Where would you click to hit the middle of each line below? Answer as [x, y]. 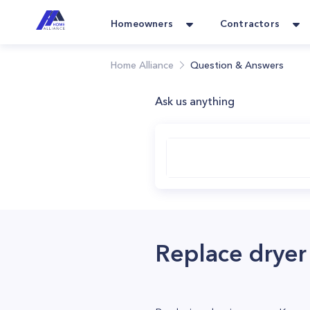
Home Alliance [142, 65]
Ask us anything [195, 101]
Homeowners [142, 24]
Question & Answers [237, 65]
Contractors [249, 24]
